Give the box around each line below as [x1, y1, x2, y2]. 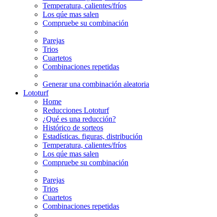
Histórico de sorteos [43, 123, 103, 132]
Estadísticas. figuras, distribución [43, 132, 142, 140]
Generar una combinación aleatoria [43, 79, 149, 88]
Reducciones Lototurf [43, 106, 109, 114]
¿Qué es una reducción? [43, 114, 116, 123]
